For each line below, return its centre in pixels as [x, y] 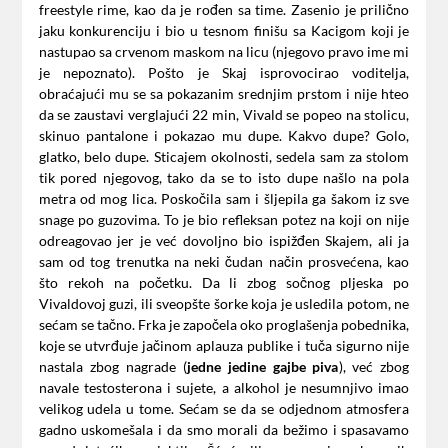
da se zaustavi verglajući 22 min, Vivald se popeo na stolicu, [224, 115]
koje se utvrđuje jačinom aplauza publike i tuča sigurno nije [224, 346]
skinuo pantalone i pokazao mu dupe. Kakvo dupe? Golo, [224, 136]
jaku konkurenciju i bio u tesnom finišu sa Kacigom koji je [224, 31]
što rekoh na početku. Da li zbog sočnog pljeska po [224, 283]
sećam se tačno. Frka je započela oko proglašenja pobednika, [224, 325]
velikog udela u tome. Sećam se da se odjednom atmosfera [224, 409]
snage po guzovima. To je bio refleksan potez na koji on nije [224, 220]
